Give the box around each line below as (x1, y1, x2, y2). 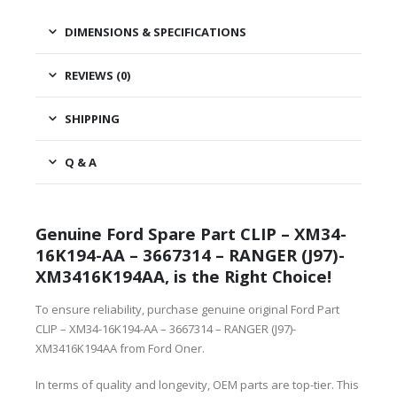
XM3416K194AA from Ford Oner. (35, 340, 205, 357)
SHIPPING (65, 110, 120, 127)
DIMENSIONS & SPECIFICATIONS (65, 23, 246, 40)
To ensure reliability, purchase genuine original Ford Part (35, 301, 339, 318)
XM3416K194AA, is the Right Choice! (35, 265, 331, 288)
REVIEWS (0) (65, 66, 130, 83)
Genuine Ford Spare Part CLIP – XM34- (35, 222, 346, 245)
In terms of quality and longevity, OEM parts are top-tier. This (35, 377, 359, 393)
